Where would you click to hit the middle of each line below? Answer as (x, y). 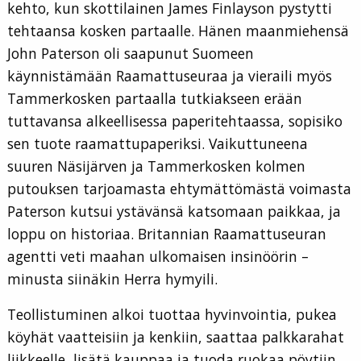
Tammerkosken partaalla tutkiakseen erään (155, 99)
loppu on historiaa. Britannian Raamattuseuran (167, 234)
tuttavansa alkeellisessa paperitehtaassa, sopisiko (175, 121)
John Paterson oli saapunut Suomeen (131, 54)
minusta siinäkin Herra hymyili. (112, 279)
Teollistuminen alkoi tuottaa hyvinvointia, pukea (172, 315)
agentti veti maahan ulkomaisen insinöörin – (158, 257)
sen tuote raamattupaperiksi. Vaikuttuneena (158, 144)
